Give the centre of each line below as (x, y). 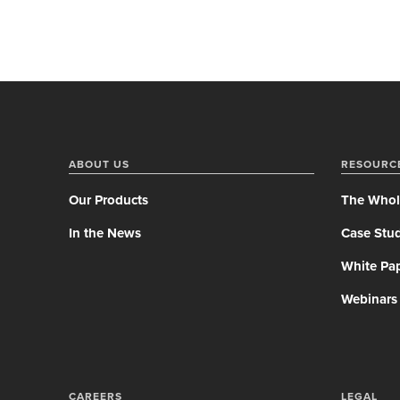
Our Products (108, 200)
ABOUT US (99, 164)
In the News (105, 233)
